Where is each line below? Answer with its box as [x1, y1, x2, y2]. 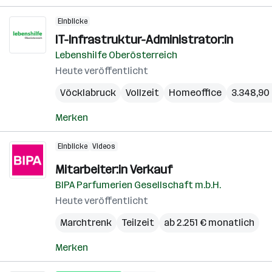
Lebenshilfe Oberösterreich [55, 49, 177, 61]
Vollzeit [126, 87, 159, 98]
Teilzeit [121, 217, 154, 228]
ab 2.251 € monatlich [164, 217, 254, 228]
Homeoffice [169, 87, 222, 98]
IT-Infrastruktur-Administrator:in [55, 32, 233, 47]
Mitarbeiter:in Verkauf [55, 162, 172, 177]
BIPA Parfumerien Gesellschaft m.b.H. [55, 179, 221, 191]
